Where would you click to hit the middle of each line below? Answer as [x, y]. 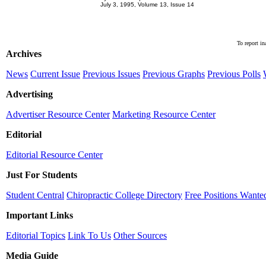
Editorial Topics [36, 235]
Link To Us [89, 235]
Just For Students [42, 175]
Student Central [35, 195]
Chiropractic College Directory [124, 195]
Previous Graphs [174, 74]
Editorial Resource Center [54, 155]
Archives [24, 54]
